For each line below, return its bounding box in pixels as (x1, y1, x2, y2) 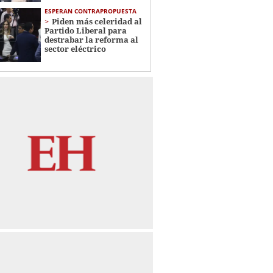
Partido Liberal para (44, 24, 127, 36)
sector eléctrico (44, 43, 106, 54)
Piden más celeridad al (51, 15, 142, 27)
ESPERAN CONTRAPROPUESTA (44, 6, 136, 15)
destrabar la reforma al (44, 34, 138, 45)
